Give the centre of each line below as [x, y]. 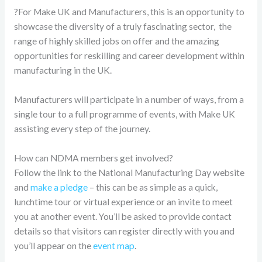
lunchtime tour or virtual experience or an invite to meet [123, 201]
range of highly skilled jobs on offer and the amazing [116, 41]
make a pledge [59, 187]
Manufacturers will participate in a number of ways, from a [129, 100]
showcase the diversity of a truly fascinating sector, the [123, 27]
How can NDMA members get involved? [93, 158]
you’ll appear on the [53, 245]
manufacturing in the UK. [63, 70]
